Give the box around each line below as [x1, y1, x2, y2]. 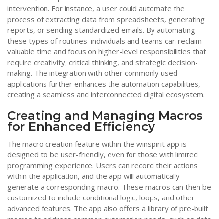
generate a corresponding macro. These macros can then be [7, 181, 211, 192]
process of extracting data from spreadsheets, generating [7, 14, 205, 24]
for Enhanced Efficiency [7, 119, 155, 133]
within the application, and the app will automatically [7, 171, 180, 181]
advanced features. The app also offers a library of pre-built [7, 203, 208, 213]
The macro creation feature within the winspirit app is [7, 138, 187, 149]
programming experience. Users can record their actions [7, 160, 197, 170]
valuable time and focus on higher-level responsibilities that [7, 46, 206, 57]
